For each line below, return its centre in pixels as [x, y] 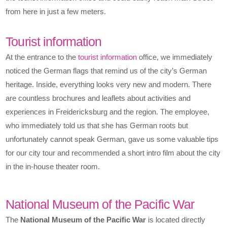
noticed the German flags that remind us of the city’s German [106, 71]
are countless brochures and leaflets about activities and [98, 98]
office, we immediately [175, 57]
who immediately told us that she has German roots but [97, 126]
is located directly [176, 220]
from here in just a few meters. [56, 12]
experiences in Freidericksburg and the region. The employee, [108, 112]
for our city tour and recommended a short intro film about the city [113, 153]
